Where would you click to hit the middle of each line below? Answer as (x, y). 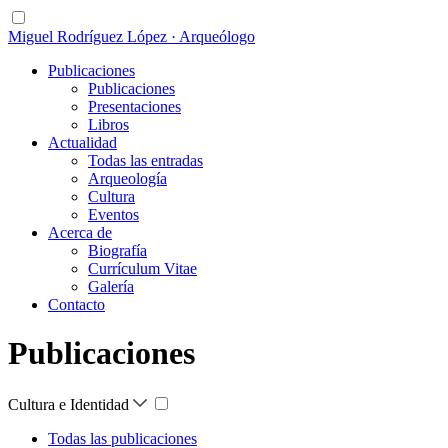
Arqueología (127, 178)
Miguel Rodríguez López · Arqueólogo (131, 36)
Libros (108, 124)
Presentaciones (134, 106)
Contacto (76, 304)
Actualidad (82, 142)
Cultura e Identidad (70, 404)
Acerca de (80, 232)
